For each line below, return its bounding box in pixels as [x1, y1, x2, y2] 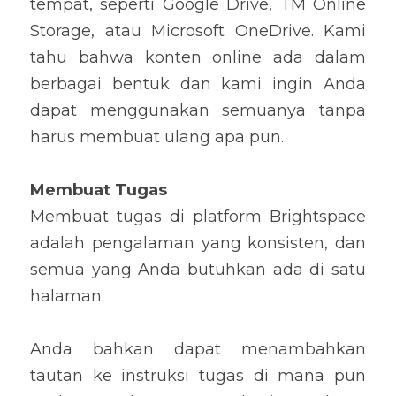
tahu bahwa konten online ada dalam [30, 48, 366, 67]
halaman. [30, 286, 104, 306]
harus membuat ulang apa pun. [30, 127, 284, 147]
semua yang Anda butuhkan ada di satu [30, 260, 366, 279]
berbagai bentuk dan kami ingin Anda [30, 74, 366, 94]
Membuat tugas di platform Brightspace [30, 207, 366, 226]
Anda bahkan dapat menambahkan [30, 339, 366, 359]
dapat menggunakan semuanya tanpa [30, 101, 366, 120]
